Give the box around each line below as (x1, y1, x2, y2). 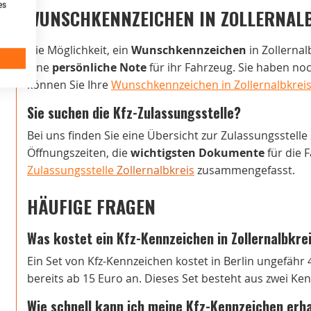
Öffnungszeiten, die (27, 145, 131, 161)
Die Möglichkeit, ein (27, 42, 131, 58)
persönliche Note (52, 60, 146, 76)
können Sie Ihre (27, 77, 111, 93)
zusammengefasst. (194, 162, 295, 178)
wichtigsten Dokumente (131, 145, 264, 161)
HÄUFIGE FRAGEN (27, 191, 155, 221)
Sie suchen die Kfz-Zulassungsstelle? (27, 101, 241, 124)
